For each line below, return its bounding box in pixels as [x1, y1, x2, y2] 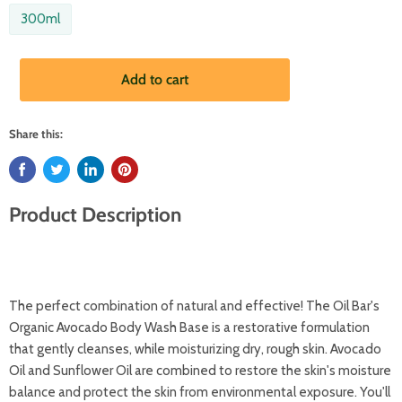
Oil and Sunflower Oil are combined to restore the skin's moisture [9, 363, 391, 379]
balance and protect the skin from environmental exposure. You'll [9, 384, 390, 400]
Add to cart [121, 71, 188, 88]
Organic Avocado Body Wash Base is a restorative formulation [9, 319, 370, 336]
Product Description [9, 201, 181, 227]
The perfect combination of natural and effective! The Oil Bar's [9, 298, 380, 314]
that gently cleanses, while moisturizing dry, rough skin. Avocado [9, 341, 381, 357]
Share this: [9, 127, 63, 141]
